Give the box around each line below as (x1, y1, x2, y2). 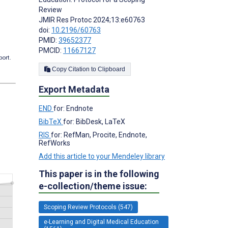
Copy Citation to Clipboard (98, 66, 125, 73)
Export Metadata (39, 84, 109, 95)
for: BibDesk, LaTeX (63, 118, 125, 126)
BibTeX (39, 118, 63, 126)
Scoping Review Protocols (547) (44, 204, 133, 211)
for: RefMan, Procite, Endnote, (51, 131, 147, 139)
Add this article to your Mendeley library (39, 152, 165, 161)
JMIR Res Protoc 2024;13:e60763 (39, 16, 145, 24)
